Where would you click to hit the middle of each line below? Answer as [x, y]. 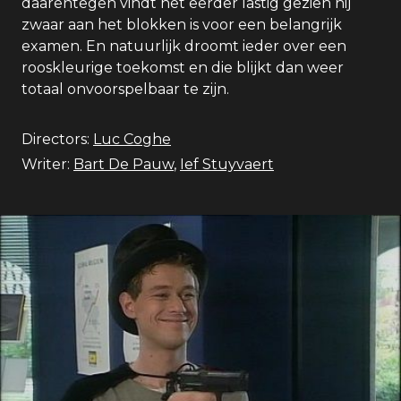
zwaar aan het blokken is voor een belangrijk [182, 25]
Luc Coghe [132, 139]
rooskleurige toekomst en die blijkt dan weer [183, 68]
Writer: [46, 164]
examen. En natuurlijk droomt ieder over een [184, 46]
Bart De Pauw [124, 164]
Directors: [55, 139]
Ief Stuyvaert [227, 164]
